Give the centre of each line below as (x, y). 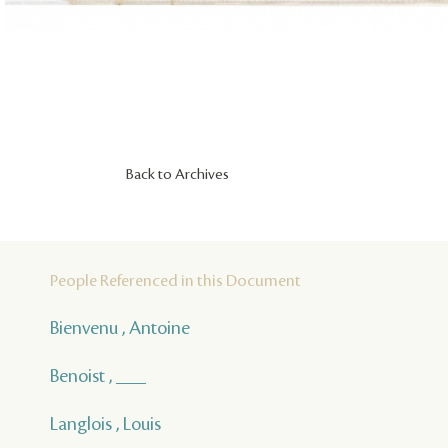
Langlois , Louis (105, 424)
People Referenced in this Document (175, 281)
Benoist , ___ (98, 376)
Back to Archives (177, 175)
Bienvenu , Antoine (120, 328)
